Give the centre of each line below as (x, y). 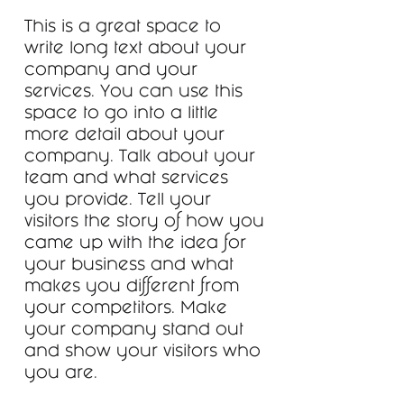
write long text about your (135, 50)
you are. (61, 374)
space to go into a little (121, 115)
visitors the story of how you (144, 223)
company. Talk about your (140, 158)
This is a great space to (123, 28)
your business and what (129, 266)
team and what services (126, 179)
